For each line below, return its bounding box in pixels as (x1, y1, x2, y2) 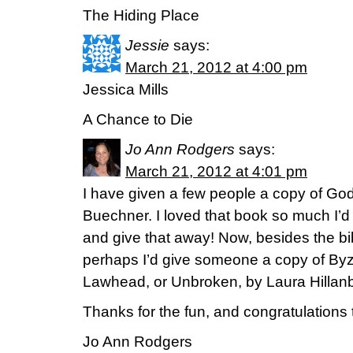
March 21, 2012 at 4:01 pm (125, 163, 307, 180)
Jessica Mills (83, 81, 169, 98)
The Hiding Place (83, 7, 199, 24)
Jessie (125, 37, 169, 54)
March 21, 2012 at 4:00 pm (125, 59, 307, 76)
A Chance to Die (83, 111, 193, 128)
